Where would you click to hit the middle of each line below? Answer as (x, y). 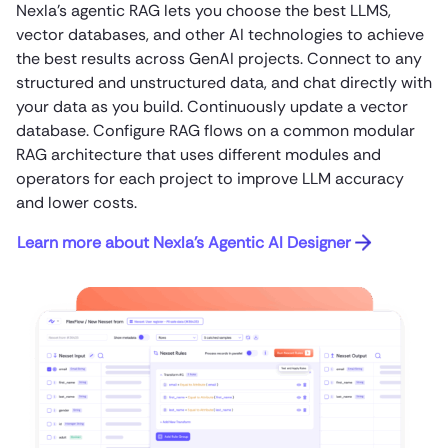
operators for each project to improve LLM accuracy (210, 179)
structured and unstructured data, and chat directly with (224, 83)
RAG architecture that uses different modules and (198, 155)
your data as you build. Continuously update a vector (212, 107)
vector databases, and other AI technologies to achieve (220, 35)
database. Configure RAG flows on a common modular (215, 131)
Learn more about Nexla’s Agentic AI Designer (184, 243)
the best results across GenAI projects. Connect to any (219, 59)
